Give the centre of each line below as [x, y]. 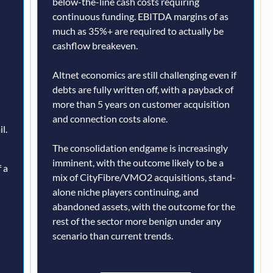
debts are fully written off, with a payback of [143, 90]
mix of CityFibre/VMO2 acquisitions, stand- [144, 177]
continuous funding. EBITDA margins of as [140, 16]
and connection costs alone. [110, 119]
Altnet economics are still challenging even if [144, 75]
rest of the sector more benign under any [136, 221]
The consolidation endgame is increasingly [140, 148]
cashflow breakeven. [95, 46]
